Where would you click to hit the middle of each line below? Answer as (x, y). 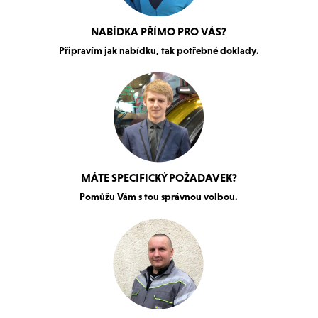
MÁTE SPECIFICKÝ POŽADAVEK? (159, 177)
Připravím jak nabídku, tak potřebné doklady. (159, 50)
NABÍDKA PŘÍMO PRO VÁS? (159, 31)
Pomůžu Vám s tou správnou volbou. (159, 197)
